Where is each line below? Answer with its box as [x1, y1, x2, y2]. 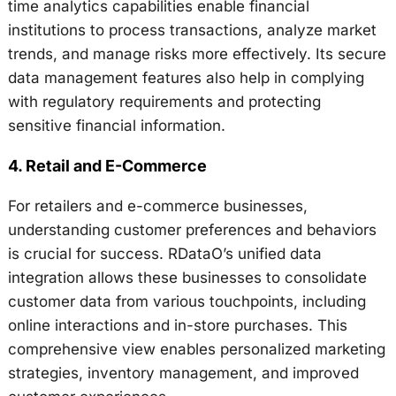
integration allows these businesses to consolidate [7, 269, 367, 287]
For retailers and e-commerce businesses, [7, 197, 308, 216]
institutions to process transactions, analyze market [7, 21, 377, 40]
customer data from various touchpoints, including [7, 293, 366, 311]
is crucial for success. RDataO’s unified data [7, 245, 322, 263]
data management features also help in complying [7, 69, 364, 88]
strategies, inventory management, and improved [7, 364, 359, 383]
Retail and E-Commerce [25, 156, 207, 176]
